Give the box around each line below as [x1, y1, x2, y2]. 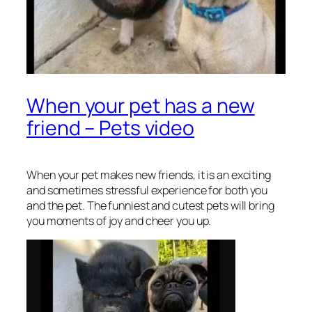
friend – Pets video [26, 114, 195, 141]
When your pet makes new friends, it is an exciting [26, 166, 271, 182]
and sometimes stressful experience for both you [26, 182, 268, 198]
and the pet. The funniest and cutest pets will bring [26, 197, 274, 213]
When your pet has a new [26, 91, 255, 119]
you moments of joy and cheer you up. [26, 212, 212, 228]
